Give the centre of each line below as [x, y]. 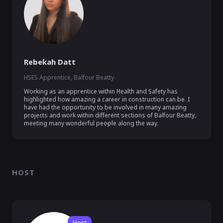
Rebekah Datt [50, 62]
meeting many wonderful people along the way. [92, 123]
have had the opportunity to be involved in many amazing [105, 107]
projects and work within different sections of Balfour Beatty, [110, 115]
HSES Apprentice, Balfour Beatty [69, 77]
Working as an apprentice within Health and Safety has [101, 91]
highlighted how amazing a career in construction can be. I [107, 99]
